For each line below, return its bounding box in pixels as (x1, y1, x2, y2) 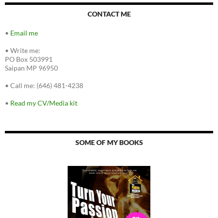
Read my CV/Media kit (10, 99, 77, 108)
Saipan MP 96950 (5, 64, 58, 73)
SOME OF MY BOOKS (75, 138, 143, 147)
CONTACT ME (87, 10, 131, 18)
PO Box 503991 (5, 55, 53, 64)
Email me (10, 29, 38, 37)
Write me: (10, 46, 40, 55)
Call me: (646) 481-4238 (10, 81, 83, 90)
